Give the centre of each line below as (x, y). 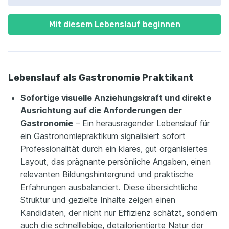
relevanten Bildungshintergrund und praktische (107, 174)
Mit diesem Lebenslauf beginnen (114, 24)
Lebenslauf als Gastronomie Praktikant (101, 77)
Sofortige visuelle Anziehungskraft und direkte (116, 97)
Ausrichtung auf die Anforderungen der (101, 110)
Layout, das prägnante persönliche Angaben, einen (116, 161)
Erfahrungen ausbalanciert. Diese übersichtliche (109, 187)
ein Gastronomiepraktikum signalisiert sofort (103, 136)
